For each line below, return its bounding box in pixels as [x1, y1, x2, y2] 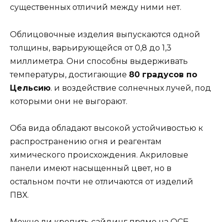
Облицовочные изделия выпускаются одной [10, 29, 200, 39]
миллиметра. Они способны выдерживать [10, 56, 188, 66]
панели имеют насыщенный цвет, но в [10, 163, 171, 173]
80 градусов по [129, 69, 197, 79]
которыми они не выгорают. [10, 96, 127, 106]
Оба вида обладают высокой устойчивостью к [10, 123, 203, 133]
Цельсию [10, 83, 51, 93]
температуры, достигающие [10, 69, 129, 79]
